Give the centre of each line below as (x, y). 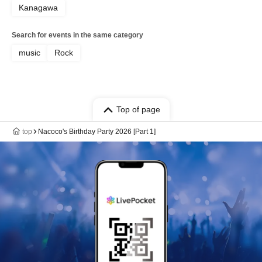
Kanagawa (38, 8)
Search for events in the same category (77, 35)
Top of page (138, 109)
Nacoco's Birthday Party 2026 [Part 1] (97, 132)
